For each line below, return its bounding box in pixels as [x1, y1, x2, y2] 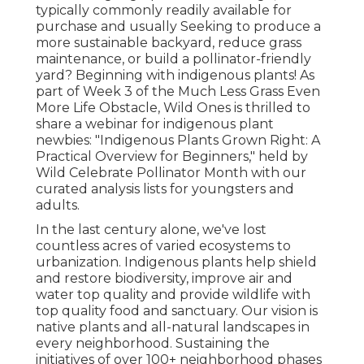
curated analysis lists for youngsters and [36, 181, 294, 197]
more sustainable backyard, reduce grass [36, 35, 301, 51]
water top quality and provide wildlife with [36, 287, 310, 303]
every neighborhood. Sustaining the [36, 336, 270, 352]
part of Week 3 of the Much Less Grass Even [36, 84, 320, 100]
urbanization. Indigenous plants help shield [36, 254, 317, 271]
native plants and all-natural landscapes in [36, 319, 310, 336]
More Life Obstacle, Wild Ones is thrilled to [36, 100, 310, 116]
